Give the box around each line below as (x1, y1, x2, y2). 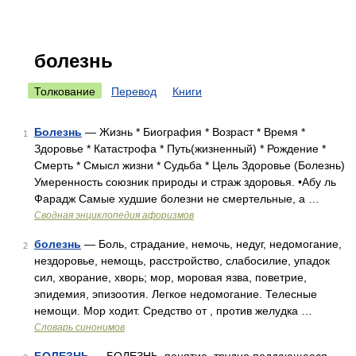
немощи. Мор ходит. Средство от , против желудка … (34, 304, 312, 317)
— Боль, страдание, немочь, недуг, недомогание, (81, 238, 342, 250)
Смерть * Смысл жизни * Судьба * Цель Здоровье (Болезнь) (34, 159, 345, 172)
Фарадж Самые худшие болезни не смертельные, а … (34, 192, 319, 205)
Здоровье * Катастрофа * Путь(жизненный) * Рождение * (34, 142, 326, 155)
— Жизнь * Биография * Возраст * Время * (82, 126, 305, 138)
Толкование (34, 85, 95, 98)
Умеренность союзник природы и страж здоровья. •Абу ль (34, 176, 336, 188)
